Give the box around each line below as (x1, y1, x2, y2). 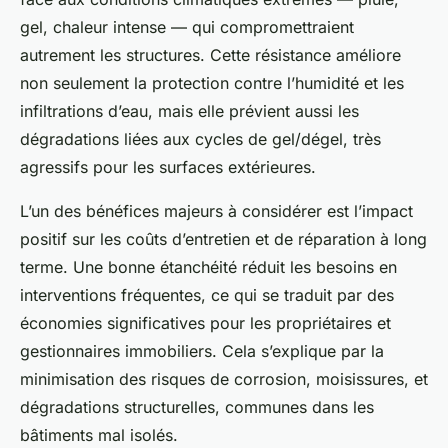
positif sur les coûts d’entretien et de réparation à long (20, 229, 427, 250)
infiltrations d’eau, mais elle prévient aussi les (20, 101, 359, 122)
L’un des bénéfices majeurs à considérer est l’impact (20, 201, 413, 222)
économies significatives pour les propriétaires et (20, 313, 391, 334)
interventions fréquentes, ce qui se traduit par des (20, 285, 394, 306)
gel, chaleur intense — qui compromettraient (20, 17, 354, 38)
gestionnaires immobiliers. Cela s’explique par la (20, 341, 384, 362)
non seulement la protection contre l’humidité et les (20, 73, 404, 94)
